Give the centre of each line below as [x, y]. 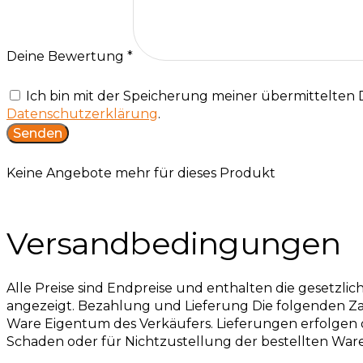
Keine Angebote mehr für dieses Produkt [141, 173]
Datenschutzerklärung [82, 113]
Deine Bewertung [67, 57]
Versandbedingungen [174, 244]
